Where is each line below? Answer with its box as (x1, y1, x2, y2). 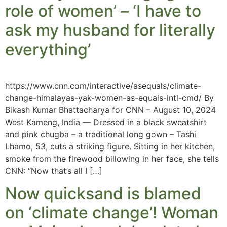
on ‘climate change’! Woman (5, 203, 218, 223)
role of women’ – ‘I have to (5, 1, 201, 21)
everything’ (5, 40, 91, 59)
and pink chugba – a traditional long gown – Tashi (5, 129, 196, 139)
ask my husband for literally (5, 20, 215, 40)
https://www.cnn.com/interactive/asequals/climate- (5, 81, 201, 91)
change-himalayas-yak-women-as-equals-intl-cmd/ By (5, 93, 214, 103)
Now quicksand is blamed (5, 183, 201, 204)
